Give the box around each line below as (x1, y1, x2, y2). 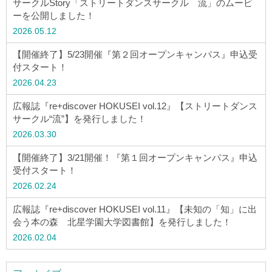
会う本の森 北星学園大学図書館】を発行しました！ (13, 217, 231, 228)
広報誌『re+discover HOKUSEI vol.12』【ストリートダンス (13, 101, 257, 112)
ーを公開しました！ (13, 10, 95, 21)
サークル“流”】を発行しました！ (13, 114, 146, 124)
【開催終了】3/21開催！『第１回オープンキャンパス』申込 (13, 152, 257, 163)
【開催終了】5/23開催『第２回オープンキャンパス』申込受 (13, 49, 257, 60)
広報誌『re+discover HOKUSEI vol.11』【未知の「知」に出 (13, 204, 257, 215)
